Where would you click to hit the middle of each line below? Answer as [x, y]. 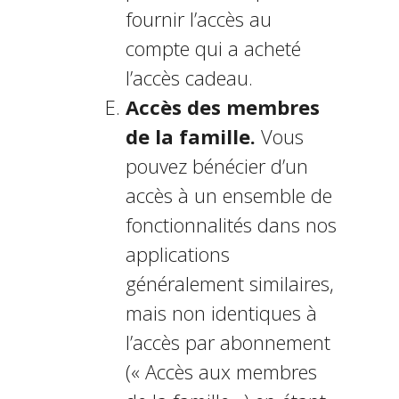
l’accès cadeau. [189, 77]
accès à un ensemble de [228, 195]
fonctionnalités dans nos [231, 224]
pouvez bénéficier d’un [216, 166]
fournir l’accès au [198, 19]
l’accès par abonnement [228, 342]
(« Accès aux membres [221, 371]
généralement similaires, [229, 283]
